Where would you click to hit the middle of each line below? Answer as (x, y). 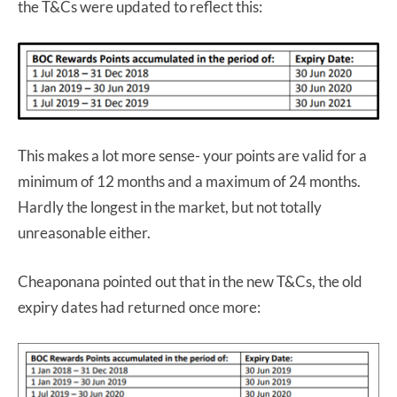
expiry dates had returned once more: (139, 307)
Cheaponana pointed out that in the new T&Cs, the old (190, 281)
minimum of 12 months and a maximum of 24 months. (189, 181)
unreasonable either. (84, 232)
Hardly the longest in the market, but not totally (170, 206)
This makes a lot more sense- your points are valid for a (192, 155)
